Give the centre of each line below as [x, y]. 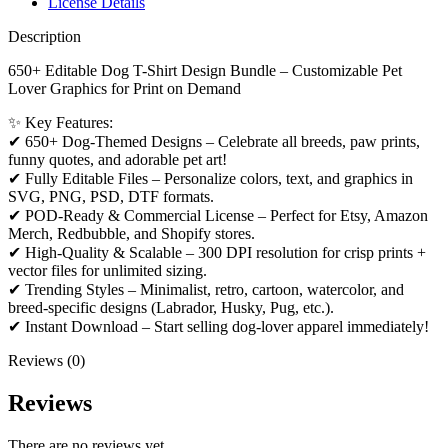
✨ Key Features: [60, 123]
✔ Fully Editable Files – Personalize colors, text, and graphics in [210, 179]
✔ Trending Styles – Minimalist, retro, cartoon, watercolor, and [206, 290]
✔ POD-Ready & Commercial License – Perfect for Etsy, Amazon [218, 216]
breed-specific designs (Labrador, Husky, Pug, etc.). [171, 308]
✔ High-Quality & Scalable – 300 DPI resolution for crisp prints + [217, 253]
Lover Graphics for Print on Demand [124, 89]
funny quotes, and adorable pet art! [117, 160]
